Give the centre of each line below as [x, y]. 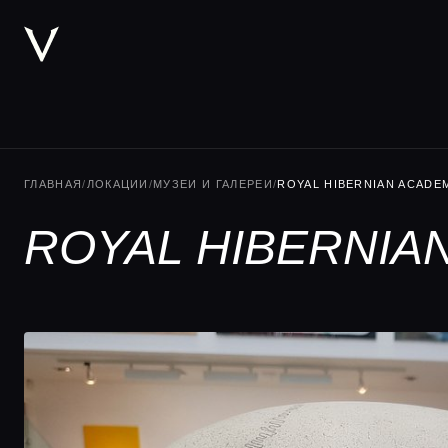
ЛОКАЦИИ [117, 184]
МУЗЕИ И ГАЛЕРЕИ [213, 184]
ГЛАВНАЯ [53, 184]
